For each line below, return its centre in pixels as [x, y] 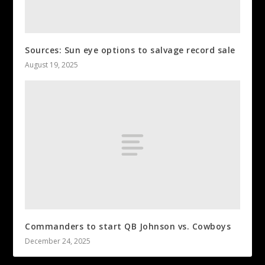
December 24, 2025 [58, 241]
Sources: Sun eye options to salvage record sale [130, 50]
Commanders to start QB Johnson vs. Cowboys [128, 226]
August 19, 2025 [52, 65]
